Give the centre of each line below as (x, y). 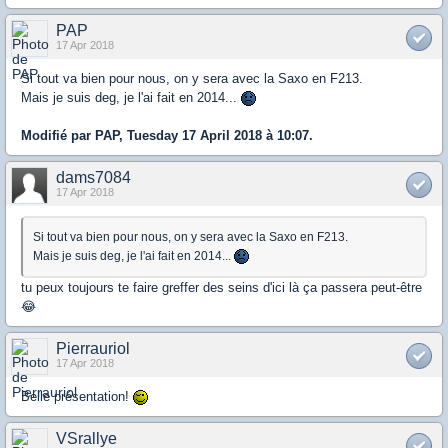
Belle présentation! (77, 397)
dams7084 (93, 178)
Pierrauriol (93, 349)
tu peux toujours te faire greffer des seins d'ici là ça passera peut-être (221, 288)
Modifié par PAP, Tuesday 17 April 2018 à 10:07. (167, 136)
